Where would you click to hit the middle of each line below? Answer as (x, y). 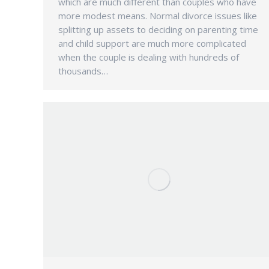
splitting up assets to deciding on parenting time (158, 30)
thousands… (83, 71)
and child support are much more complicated (152, 44)
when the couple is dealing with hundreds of (149, 57)
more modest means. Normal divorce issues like (158, 16)
